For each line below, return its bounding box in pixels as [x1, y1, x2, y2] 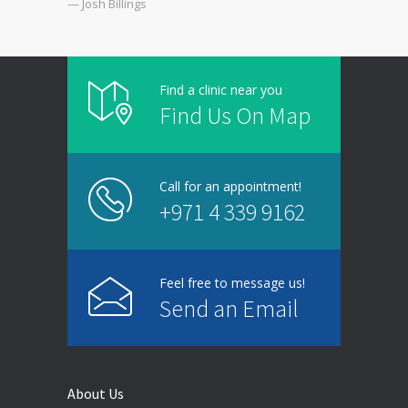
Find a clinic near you [159, 80, 282, 98]
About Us [67, 383, 124, 403]
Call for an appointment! [159, 177, 301, 195]
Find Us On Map [159, 99, 311, 130]
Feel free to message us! [159, 273, 305, 291]
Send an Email [159, 292, 299, 323]
